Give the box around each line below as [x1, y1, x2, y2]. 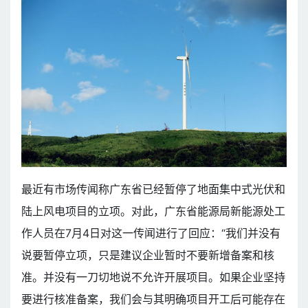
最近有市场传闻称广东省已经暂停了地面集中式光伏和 [21, 181, 285, 196]
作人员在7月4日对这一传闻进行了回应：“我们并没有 [21, 225, 280, 240]
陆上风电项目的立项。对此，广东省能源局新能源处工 [21, 203, 285, 218]
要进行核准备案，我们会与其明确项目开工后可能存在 [21, 291, 285, 306]
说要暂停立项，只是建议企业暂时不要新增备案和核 [21, 247, 274, 262]
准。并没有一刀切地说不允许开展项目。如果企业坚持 [21, 269, 285, 284]
